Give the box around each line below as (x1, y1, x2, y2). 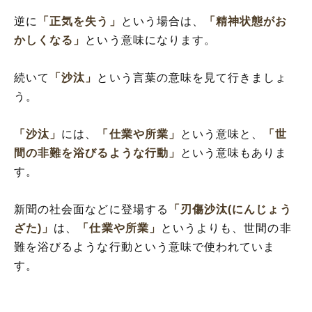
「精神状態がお (204, 15, 288, 27)
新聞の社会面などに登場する (14, 203, 169, 215)
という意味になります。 (85, 33, 217, 46)
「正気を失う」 (38, 15, 121, 27)
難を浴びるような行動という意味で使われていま (14, 240, 276, 253)
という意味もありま (180, 146, 288, 159)
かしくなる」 (14, 33, 86, 46)
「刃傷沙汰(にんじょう (168, 203, 292, 215)
